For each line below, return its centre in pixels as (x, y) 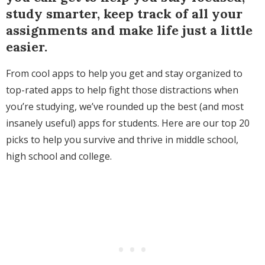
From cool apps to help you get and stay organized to (124, 74)
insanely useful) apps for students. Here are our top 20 (128, 123)
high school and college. (59, 156)
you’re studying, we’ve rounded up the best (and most (125, 107)
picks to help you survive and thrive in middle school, (122, 140)
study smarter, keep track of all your (124, 14)
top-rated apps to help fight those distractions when (122, 90)
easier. (27, 47)
